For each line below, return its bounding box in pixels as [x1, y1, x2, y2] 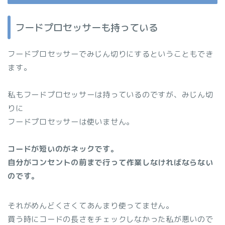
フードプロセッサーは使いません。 [8, 116, 135, 127]
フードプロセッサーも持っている [15, 20, 158, 34]
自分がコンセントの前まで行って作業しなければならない [8, 157, 213, 168]
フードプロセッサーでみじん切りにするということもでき [8, 48, 213, 59]
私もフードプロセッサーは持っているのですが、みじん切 [8, 89, 213, 100]
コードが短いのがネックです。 [8, 143, 119, 154]
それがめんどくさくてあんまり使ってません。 [8, 200, 174, 211]
